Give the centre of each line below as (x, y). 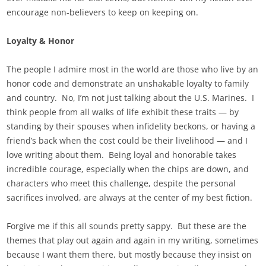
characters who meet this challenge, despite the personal (121, 183)
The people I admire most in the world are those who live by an (133, 69)
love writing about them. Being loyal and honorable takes (122, 155)
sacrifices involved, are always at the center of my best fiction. (130, 198)
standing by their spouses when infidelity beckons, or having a (131, 126)
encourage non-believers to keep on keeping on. (103, 12)
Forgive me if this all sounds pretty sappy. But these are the (127, 226)
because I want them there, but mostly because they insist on (129, 255)
